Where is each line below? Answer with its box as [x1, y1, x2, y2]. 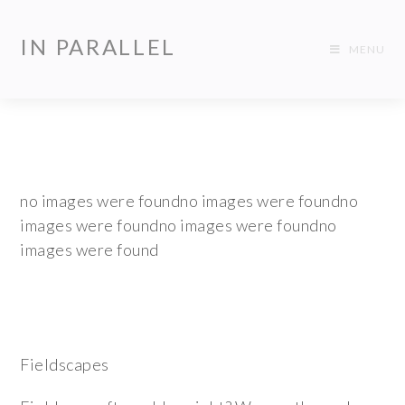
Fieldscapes [20, 354, 109, 374]
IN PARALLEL [20, 33, 177, 60]
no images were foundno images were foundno [20, 191, 359, 211]
